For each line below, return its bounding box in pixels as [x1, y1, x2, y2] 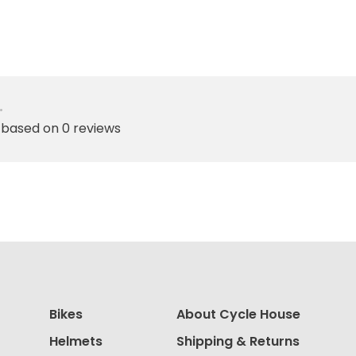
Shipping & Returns [176, 332, 300, 350]
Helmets [49, 332, 103, 350]
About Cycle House [176, 305, 300, 323]
